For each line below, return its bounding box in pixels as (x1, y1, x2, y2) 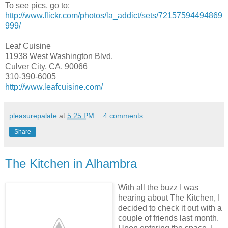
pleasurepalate (9, 111, 57, 120)
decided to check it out (118, 204, 201, 213)
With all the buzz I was (118, 183, 198, 192)
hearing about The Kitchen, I (118, 193, 220, 203)
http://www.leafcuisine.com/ (5, 82, 103, 91)
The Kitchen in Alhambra (5, 156, 137, 170)
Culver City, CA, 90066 (5, 62, 88, 71)
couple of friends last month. (118, 214, 219, 223)
